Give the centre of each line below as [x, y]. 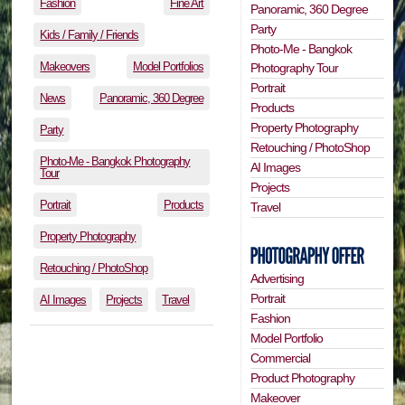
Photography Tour [295, 67]
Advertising [278, 279]
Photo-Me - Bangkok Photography [115, 162]
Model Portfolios [169, 67]
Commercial [281, 358]
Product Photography [303, 378]
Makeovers [65, 67]
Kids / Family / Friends [89, 35]
